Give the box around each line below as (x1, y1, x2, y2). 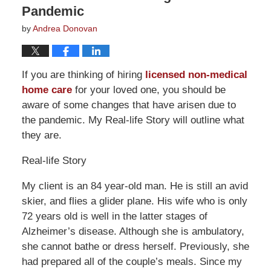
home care (21, 84, 72, 96)
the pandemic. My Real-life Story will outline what (21, 114, 244, 126)
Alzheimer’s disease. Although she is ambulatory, (21, 226, 244, 237)
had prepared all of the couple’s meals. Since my (21, 256, 242, 267)
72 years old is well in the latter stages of (21, 211, 207, 222)
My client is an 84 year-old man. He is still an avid (21, 180, 248, 192)
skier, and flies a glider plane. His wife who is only (21, 195, 247, 207)
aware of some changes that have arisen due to (21, 99, 236, 111)
